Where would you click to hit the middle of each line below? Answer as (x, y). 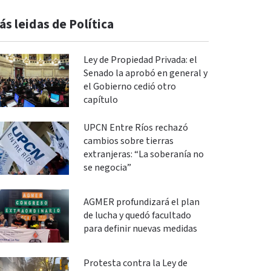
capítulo (100, 100)
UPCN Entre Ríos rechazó (135, 128)
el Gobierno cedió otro (129, 87)
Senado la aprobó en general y (145, 73)
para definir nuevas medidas (140, 229)
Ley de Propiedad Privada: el (140, 60)
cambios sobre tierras (128, 141)
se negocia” (107, 168)
